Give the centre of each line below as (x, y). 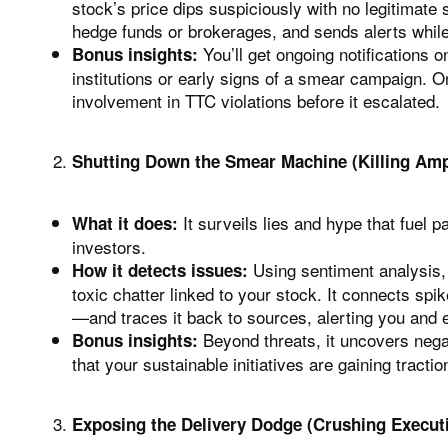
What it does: (125, 222)
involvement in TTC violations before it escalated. (256, 100)
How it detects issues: (160, 269)
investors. (109, 246)
